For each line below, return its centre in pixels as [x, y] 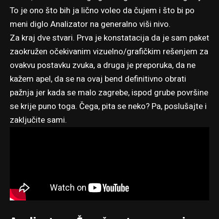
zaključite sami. [38, 120]
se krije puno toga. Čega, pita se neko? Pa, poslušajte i [108, 107]
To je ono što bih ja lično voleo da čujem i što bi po [102, 11]
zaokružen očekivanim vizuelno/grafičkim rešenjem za [109, 52]
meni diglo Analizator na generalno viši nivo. [90, 24]
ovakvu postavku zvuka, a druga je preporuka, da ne [103, 66]
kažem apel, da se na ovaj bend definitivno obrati [98, 79]
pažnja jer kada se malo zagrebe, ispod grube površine [109, 93]
